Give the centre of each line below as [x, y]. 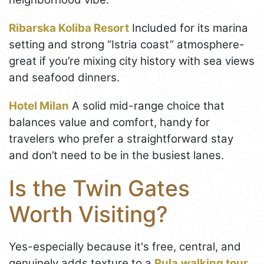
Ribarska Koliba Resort [69, 28]
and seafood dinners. [64, 78]
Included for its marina [189, 28]
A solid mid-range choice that [147, 106]
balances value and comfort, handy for [109, 123]
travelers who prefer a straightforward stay [121, 139]
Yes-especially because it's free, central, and [125, 246]
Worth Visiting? [88, 214]
